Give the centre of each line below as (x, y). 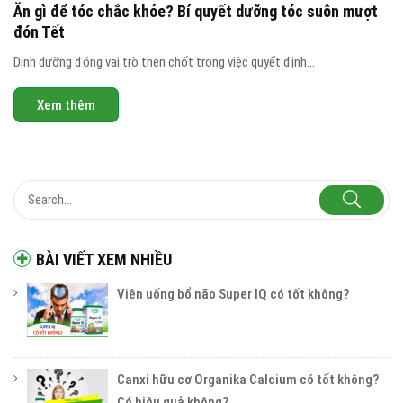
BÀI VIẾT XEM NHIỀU (104, 259)
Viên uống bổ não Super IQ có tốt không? (233, 294)
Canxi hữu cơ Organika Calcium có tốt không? (248, 379)
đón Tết (39, 31)
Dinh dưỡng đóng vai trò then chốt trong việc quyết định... (164, 62)
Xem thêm (66, 105)
